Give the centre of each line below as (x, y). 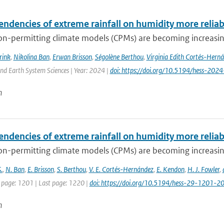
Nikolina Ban (31, 57)
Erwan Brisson (72, 57)
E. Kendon (170, 169)
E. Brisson (40, 169)
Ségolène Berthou (119, 57)
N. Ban (15, 169)
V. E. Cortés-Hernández (121, 169)
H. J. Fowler (203, 169)
